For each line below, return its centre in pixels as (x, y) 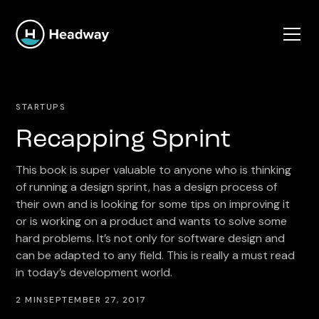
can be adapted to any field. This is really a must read (156, 255)
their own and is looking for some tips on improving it (153, 204)
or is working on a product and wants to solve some (152, 221)
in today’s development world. (94, 272)
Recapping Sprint (124, 140)
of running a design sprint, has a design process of (147, 187)
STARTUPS (41, 107)
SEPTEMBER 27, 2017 (95, 300)
